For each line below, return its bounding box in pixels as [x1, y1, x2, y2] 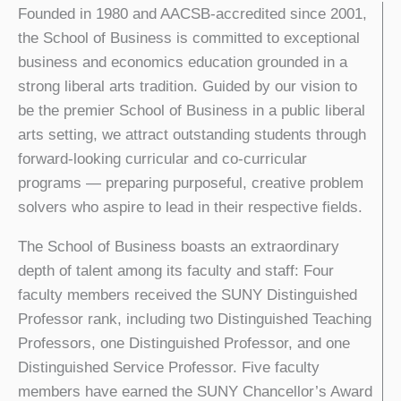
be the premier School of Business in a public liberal [18, 101, 365, 119]
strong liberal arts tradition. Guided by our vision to [18, 77, 357, 95]
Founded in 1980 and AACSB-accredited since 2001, [18, 4, 367, 22]
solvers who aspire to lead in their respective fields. [18, 198, 363, 216]
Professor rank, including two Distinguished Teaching [18, 310, 371, 328]
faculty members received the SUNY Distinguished [18, 286, 357, 303]
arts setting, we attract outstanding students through [18, 125, 366, 143]
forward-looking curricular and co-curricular [18, 149, 307, 167]
